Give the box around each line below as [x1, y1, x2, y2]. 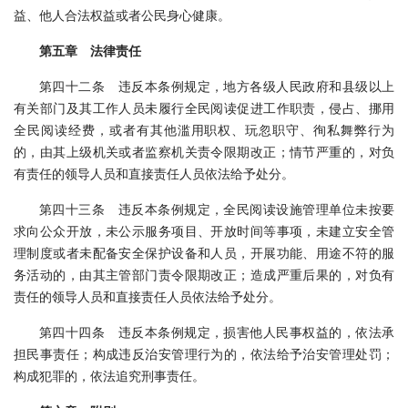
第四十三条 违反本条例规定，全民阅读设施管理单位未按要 [39, 199, 394, 218]
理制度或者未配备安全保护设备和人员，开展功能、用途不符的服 [14, 243, 394, 261]
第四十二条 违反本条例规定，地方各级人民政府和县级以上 [39, 76, 394, 95]
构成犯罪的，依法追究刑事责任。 [14, 366, 205, 384]
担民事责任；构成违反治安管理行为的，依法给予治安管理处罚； [14, 344, 394, 362]
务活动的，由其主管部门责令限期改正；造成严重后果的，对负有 [14, 265, 394, 283]
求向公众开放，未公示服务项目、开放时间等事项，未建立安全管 [14, 221, 394, 240]
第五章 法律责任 [39, 41, 141, 59]
